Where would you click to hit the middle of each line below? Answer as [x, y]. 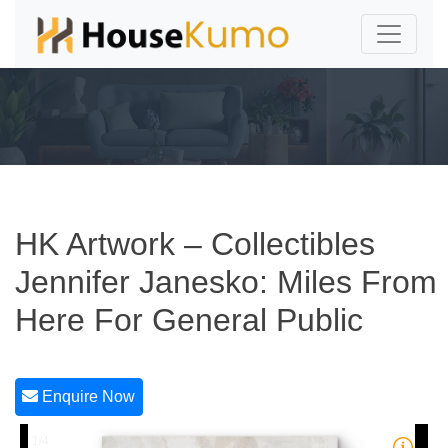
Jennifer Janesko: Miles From [226, 282]
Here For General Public [189, 320]
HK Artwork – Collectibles [195, 244]
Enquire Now [87, 397]
